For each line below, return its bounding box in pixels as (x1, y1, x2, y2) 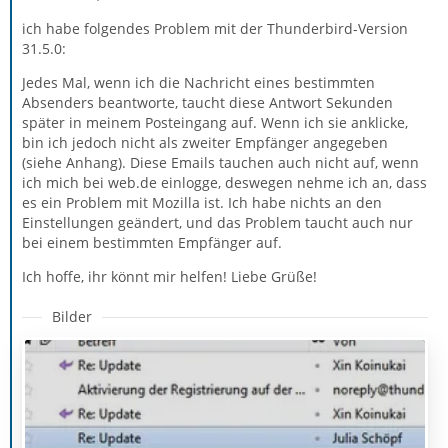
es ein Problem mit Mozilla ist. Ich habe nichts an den (22, 193, 382, 212)
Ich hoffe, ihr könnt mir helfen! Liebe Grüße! (22, 267, 317, 286)
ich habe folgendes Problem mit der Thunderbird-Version (22, 19, 408, 38)
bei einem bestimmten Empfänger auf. (22, 233, 282, 252)
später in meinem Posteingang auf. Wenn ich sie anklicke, (22, 113, 408, 132)
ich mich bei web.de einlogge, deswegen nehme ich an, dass (22, 173, 427, 192)
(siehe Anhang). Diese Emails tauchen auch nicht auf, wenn (22, 153, 419, 172)
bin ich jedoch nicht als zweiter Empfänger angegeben (22, 133, 388, 152)
